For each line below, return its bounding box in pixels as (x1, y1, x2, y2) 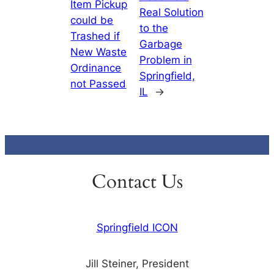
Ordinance (70, 62, 122, 75)
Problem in (139, 54, 192, 67)
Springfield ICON (96, 221, 178, 234)
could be (70, 14, 114, 27)
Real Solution (139, 6, 204, 19)
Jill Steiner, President (85, 257, 189, 270)
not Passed (70, 78, 127, 91)
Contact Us (91, 169, 183, 195)
